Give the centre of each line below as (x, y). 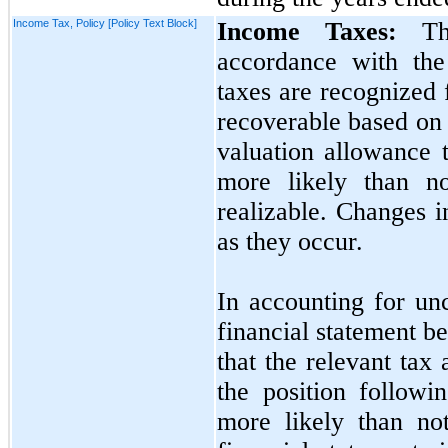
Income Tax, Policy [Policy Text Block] (105, 22)
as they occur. (290, 241)
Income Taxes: (307, 31)
